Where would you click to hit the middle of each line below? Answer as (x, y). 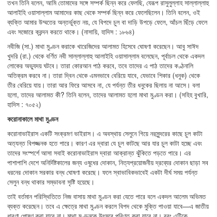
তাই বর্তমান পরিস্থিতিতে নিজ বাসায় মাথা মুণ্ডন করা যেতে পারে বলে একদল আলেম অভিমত (107, 196)
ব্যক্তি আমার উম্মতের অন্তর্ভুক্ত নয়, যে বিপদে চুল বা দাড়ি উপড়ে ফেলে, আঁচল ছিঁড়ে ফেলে (107, 22)
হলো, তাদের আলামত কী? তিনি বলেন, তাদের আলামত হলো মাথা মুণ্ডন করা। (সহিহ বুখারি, (108, 94)
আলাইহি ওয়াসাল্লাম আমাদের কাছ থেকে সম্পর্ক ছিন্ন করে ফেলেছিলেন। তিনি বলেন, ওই (104, 12)
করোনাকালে (20, 119)
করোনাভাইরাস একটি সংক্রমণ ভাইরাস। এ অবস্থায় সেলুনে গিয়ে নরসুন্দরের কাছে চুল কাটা (105, 133)
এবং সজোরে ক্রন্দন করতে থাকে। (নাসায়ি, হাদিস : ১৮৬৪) (71, 31)
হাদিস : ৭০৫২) (24, 104)
